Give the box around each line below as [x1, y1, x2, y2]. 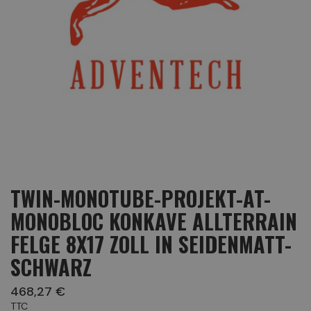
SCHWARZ [10, 251, 92, 283]
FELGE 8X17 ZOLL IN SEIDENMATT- [10, 228, 292, 260]
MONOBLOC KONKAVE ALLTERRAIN [10, 205, 297, 237]
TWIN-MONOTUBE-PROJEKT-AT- [10, 183, 271, 214]
